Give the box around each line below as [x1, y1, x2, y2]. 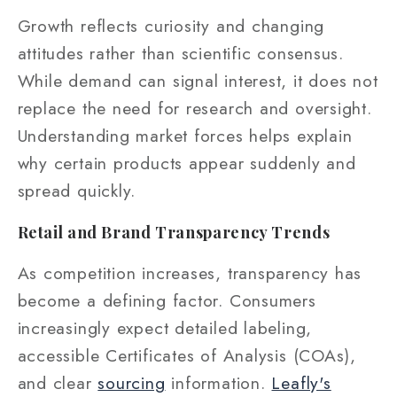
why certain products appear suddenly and [17, 150, 356, 175]
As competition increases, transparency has [17, 260, 362, 285]
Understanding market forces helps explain [17, 122, 353, 148]
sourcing [97, 370, 166, 395]
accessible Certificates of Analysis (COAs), [17, 342, 357, 368]
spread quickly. [17, 177, 136, 203]
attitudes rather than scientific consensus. [17, 40, 345, 66]
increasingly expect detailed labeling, [17, 315, 313, 340]
